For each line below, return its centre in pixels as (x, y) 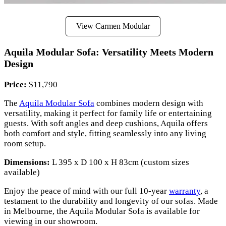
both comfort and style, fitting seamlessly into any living (105, 133)
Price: (15, 84)
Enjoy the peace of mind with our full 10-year (87, 191)
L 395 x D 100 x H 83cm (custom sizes (120, 162)
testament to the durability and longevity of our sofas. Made (111, 201)
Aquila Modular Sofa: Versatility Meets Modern (109, 52)
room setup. (25, 143)
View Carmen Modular (113, 26)
